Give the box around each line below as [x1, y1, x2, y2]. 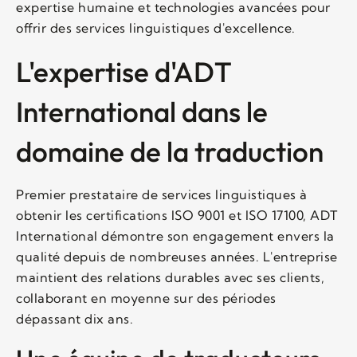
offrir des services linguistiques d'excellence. [16, 19, 296, 36]
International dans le [16, 93, 268, 129]
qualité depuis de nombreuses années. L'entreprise [16, 248, 338, 265]
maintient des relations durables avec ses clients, [16, 269, 324, 285]
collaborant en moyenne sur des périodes [16, 289, 277, 306]
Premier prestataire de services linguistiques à [16, 186, 308, 202]
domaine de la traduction [16, 133, 324, 169]
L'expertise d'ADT [16, 53, 231, 89]
